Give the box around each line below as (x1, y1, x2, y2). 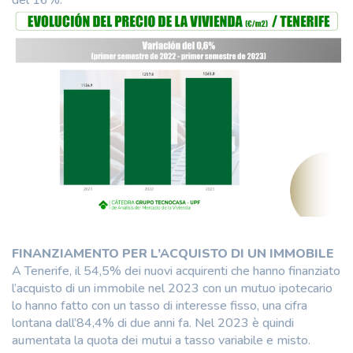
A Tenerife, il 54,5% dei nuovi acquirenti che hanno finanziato (12, 262, 340, 280)
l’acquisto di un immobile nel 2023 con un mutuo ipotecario (12, 279, 333, 297)
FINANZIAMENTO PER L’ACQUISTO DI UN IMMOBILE (12, 244, 334, 262)
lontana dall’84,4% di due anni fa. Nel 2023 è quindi (12, 314, 294, 332)
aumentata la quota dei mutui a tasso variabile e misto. (12, 331, 310, 349)
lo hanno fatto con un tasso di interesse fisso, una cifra (12, 296, 307, 314)
